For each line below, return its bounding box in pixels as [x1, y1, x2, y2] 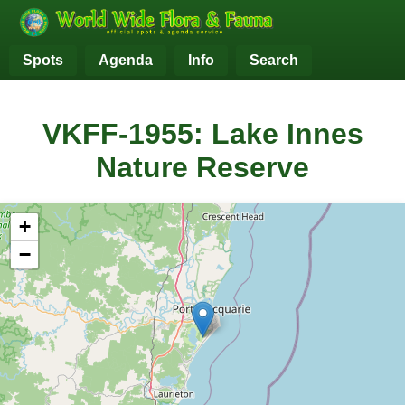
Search [250, 52, 298, 68]
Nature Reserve [96, 151, 309, 184]
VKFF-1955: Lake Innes [42, 118, 363, 151]
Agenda [99, 52, 153, 68]
